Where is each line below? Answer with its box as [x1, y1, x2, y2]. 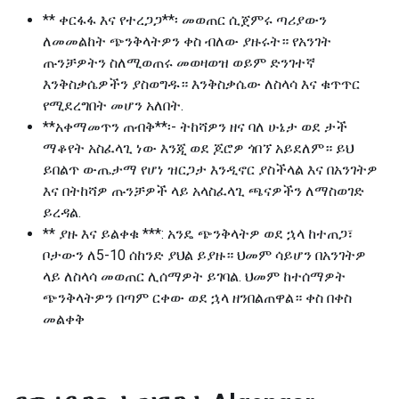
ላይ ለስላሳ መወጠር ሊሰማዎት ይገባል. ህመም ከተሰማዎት [43, 268, 346, 285]
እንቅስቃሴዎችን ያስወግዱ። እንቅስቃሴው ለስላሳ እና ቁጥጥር [43, 76, 360, 93]
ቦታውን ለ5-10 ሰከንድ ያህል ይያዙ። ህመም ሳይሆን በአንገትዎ [43, 247, 366, 264]
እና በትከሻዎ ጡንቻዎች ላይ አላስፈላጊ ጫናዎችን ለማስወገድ [43, 183, 364, 199]
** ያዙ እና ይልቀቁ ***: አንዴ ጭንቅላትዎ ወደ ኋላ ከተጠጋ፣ [43, 225, 354, 242]
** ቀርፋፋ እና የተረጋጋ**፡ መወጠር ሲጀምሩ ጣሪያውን [43, 12, 327, 28]
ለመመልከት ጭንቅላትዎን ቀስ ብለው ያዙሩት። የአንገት [43, 33, 331, 50]
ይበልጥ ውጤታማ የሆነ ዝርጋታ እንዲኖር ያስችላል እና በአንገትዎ [43, 161, 378, 178]
